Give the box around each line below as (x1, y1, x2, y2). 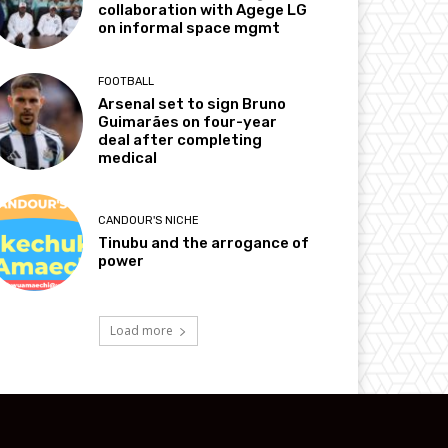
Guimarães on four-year (98, 112, 278, 131)
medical (98, 148, 158, 167)
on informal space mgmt (98, 18, 281, 37)
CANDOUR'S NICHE (98, 214, 200, 228)
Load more (109, 322, 173, 340)
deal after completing (98, 130, 263, 149)
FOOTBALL (98, 74, 155, 88)
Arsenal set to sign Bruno (98, 94, 287, 113)
